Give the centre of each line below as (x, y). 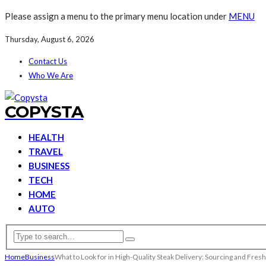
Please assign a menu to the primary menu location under (117, 16)
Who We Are (51, 75)
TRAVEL (46, 151)
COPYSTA (44, 112)
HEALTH (46, 137)
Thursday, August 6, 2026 (50, 39)
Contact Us (48, 61)
